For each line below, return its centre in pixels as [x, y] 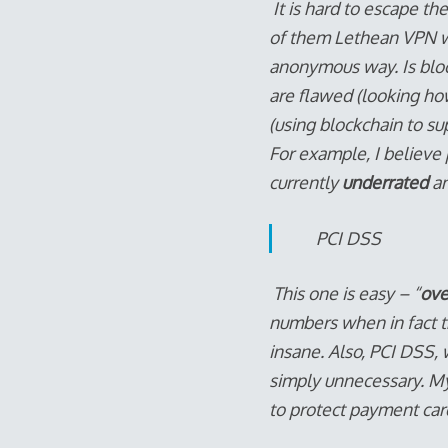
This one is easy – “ [344, 292]
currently [305, 182]
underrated [386, 182]
